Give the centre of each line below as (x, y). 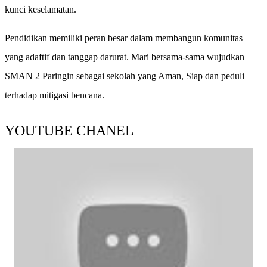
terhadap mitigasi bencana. (55, 95)
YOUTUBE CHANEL (69, 130)
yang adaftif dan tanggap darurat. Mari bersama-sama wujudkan (125, 57)
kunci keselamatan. (41, 9)
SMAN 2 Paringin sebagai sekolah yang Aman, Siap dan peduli (125, 76)
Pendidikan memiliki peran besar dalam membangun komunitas (124, 38)
